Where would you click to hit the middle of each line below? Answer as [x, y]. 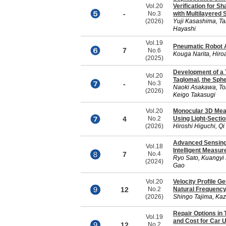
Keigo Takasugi [194, 95]
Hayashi [184, 29]
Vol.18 [154, 146]
